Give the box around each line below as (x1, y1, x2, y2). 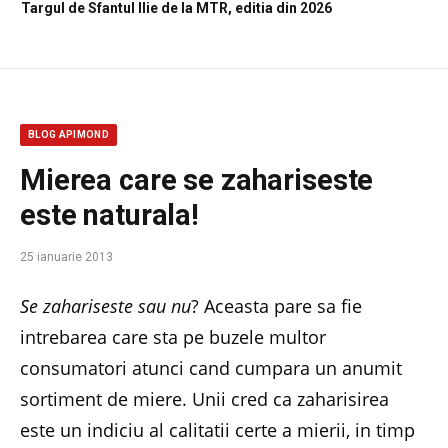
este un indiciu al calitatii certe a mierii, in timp (20, 417, 415, 442)
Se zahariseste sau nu (20, 293, 191, 318)
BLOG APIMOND (28, 128, 110, 140)
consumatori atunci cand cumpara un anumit (20, 355, 402, 380)
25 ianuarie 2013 (20, 249, 113, 264)
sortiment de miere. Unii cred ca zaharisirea (20, 386, 389, 411)
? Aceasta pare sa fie (191, 293, 362, 318)
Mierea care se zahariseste (20, 162, 374, 197)
